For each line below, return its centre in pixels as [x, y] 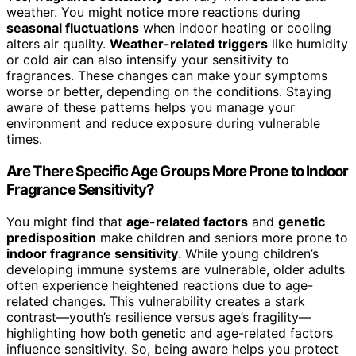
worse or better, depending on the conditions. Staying [169, 92]
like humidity [308, 44]
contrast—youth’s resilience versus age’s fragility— [159, 317]
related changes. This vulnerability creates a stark [156, 301]
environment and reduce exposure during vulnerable [163, 124]
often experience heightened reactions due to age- [160, 285]
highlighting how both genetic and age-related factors [170, 333]
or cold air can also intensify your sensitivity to [148, 60]
